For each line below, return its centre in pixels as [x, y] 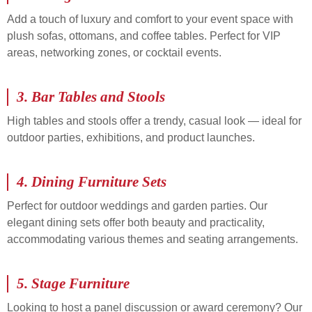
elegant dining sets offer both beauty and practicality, [136, 223]
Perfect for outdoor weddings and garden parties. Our [137, 206]
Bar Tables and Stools [98, 96]
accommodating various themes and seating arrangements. [153, 240]
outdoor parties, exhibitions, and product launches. [131, 137]
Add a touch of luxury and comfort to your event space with [150, 19]
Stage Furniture [80, 284]
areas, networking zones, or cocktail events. [114, 52]
